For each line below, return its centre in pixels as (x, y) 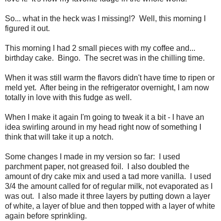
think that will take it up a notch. (59, 137)
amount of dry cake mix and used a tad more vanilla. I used (108, 177)
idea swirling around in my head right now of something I (103, 127)
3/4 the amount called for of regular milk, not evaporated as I (109, 186)
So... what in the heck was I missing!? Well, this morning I (105, 19)
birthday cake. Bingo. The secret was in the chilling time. (106, 58)
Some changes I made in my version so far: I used (92, 157)
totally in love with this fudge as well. (69, 98)
